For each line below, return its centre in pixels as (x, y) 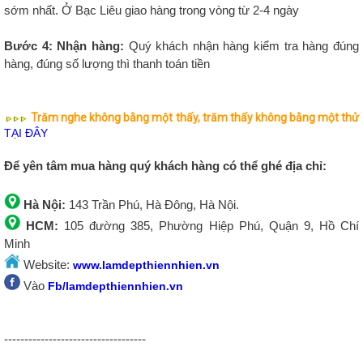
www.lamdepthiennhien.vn (146, 265)
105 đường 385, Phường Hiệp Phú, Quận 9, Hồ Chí (212, 226)
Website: (47, 265)
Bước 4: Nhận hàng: (64, 46)
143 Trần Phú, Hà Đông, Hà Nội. (156, 205)
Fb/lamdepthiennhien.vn (115, 286)
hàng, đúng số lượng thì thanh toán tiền (107, 64)
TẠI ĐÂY (26, 133)
